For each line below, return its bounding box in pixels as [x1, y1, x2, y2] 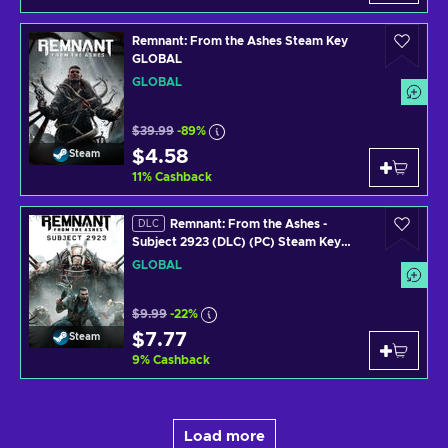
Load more [183, 428, 265, 444]
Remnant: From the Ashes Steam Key [132, 34, 348, 47]
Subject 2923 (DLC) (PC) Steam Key [132, 236, 341, 249]
